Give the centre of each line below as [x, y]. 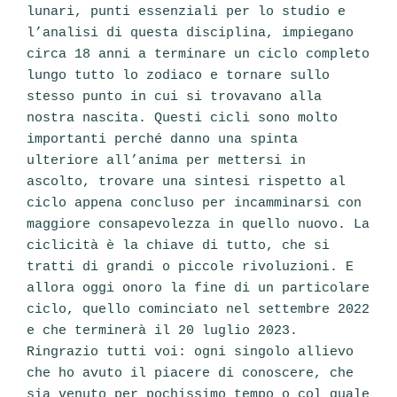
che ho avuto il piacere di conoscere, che [190, 374]
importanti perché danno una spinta [162, 140]
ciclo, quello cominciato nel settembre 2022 [198, 310]
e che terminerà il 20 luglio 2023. [162, 331]
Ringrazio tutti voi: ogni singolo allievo [190, 353]
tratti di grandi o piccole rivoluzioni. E [190, 268]
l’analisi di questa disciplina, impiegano [190, 34]
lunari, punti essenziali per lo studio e [186, 12]
